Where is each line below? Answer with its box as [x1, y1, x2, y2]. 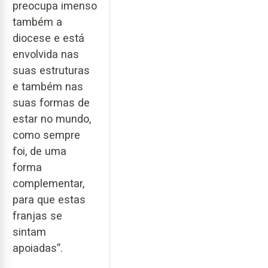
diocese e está [13, 32, 84, 45]
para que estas [13, 193, 86, 206]
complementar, [13, 177, 84, 190]
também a [13, 16, 62, 29]
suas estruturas [13, 64, 90, 77]
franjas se [13, 209, 62, 223]
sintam [13, 226, 46, 239]
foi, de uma [13, 145, 66, 158]
